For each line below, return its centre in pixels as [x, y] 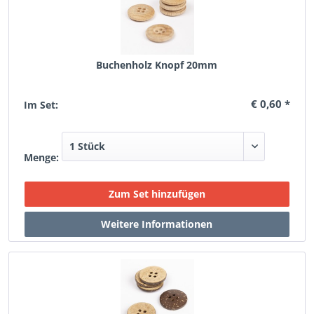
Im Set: [41, 105]
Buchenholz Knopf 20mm [157, 65]
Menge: [42, 157]
